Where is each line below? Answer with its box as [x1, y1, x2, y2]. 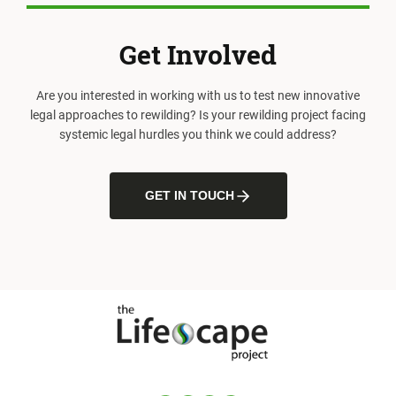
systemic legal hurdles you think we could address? [59, 127, 337, 142]
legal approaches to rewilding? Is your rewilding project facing [30, 108, 366, 123]
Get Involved [119, 37, 277, 72]
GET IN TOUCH [144, 188, 234, 203]
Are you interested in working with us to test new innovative [36, 88, 360, 103]
